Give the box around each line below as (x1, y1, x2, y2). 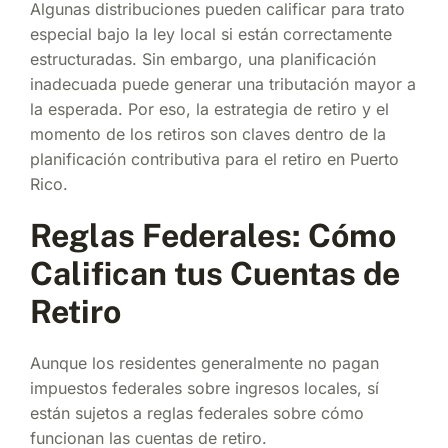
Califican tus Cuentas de (30, 254, 400, 292)
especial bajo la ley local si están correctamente (30, 23, 392, 44)
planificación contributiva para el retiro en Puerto (30, 148, 399, 169)
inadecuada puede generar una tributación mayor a (30, 73, 416, 94)
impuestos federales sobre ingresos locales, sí (30, 377, 379, 398)
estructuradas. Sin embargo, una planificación (30, 48, 376, 69)
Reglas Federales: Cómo (30, 216, 396, 254)
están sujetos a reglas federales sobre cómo (30, 402, 364, 423)
